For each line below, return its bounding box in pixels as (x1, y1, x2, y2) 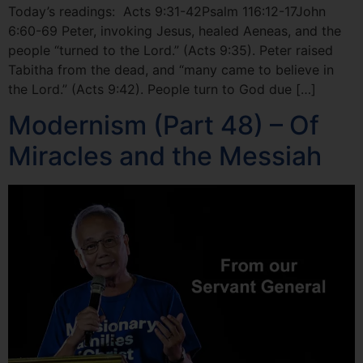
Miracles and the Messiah (8, 140, 322, 173)
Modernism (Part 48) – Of (8, 109, 319, 142)
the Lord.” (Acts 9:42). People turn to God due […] (8, 80, 316, 97)
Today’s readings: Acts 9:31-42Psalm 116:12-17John (8, 2, 326, 19)
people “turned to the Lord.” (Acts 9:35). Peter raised (8, 41, 333, 58)
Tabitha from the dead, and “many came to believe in (8, 61, 334, 78)
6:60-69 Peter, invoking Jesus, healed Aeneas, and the (8, 22, 341, 39)
